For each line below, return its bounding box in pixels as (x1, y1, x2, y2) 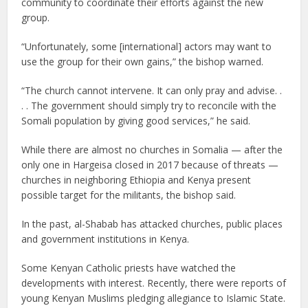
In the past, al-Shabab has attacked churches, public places (21, 217, 283, 230)
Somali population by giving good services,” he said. (21, 114, 251, 127)
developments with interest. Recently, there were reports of (21, 276, 287, 289)
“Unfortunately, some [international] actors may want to (21, 40, 272, 53)
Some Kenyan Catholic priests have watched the (21, 261, 236, 274)
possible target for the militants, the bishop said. (21, 188, 236, 201)
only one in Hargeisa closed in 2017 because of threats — (21, 158, 279, 171)
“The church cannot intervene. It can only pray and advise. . (21, 84, 283, 97)
